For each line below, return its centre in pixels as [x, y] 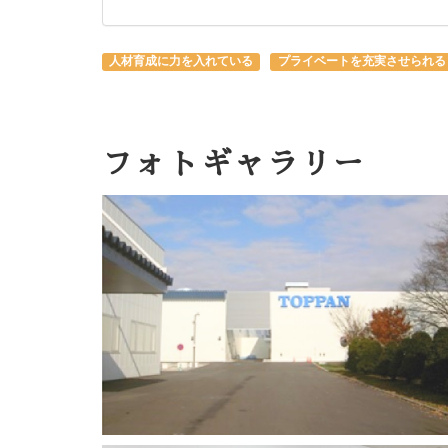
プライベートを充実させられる [361, 60]
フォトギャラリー [234, 163]
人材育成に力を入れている [181, 60]
